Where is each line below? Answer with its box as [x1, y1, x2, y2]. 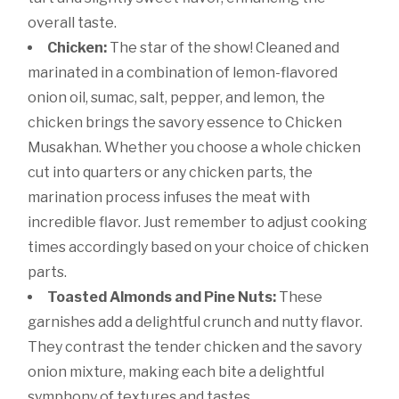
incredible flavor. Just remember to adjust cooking [28, 214, 368, 232]
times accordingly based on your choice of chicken [28, 239, 370, 256]
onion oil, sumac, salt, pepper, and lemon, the [28, 89, 326, 107]
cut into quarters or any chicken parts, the [28, 164, 313, 182]
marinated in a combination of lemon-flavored [28, 64, 338, 82]
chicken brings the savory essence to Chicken [28, 114, 343, 132]
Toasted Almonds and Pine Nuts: [47, 289, 277, 306]
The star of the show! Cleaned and [107, 39, 340, 57]
